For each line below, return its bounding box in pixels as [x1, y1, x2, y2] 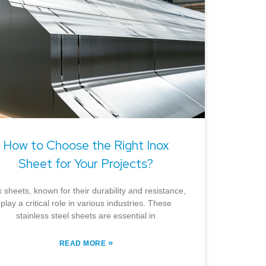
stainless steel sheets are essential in [16, 210, 156, 220]
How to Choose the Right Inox [3, 137, 169, 153]
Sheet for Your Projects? [18, 155, 154, 172]
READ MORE [59, 239, 108, 248]
